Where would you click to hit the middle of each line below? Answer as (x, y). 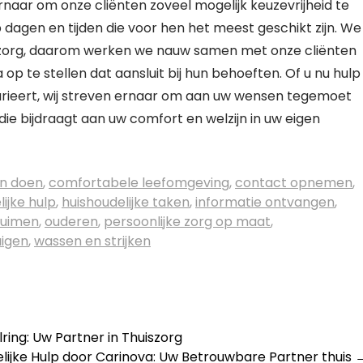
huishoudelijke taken (126, 202)
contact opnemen (294, 183)
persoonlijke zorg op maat (187, 222)
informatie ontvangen (265, 202)
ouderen (71, 222)
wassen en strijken (92, 241)
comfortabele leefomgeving (139, 183)
